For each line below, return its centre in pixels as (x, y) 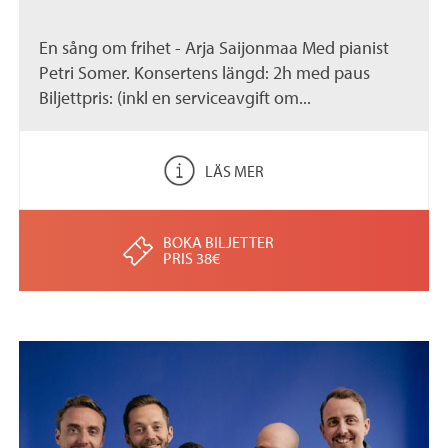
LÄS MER (234, 170)
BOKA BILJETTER (218, 241)
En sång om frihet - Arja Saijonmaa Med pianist (214, 47)
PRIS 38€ (191, 257)
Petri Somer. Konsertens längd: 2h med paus (205, 72)
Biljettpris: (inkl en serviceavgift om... (175, 97)
